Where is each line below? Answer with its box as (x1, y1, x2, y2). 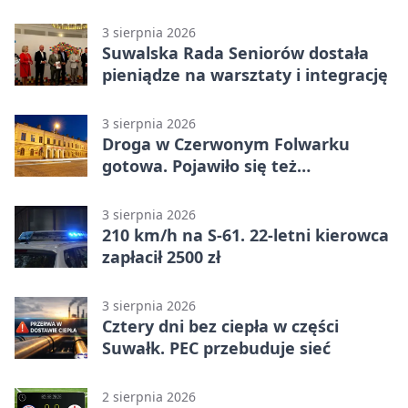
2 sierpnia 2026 (102, 388, 196, 406)
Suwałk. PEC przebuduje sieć (102, 337, 331, 360)
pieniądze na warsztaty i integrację (102, 64, 388, 87)
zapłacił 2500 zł (102, 246, 220, 269)
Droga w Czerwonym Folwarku (102, 133, 350, 156)
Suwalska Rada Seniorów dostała (102, 42, 369, 65)
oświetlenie (102, 177, 196, 199)
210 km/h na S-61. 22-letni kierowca (102, 224, 389, 247)
